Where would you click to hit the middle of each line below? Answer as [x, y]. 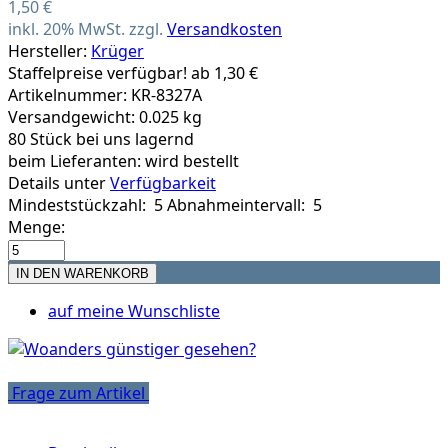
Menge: [36, 226]
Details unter [59, 182]
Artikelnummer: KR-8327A [105, 94]
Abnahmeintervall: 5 [242, 204]
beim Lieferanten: [76, 160]
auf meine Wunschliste [134, 310]
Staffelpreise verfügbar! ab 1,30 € [133, 72]
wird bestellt [192, 160]
